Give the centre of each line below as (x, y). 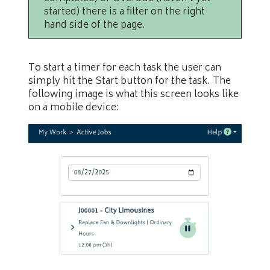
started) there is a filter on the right (124, 12)
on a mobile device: (74, 108)
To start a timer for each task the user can (125, 68)
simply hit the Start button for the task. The (130, 82)
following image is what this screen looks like (133, 95)
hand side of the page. (95, 26)
